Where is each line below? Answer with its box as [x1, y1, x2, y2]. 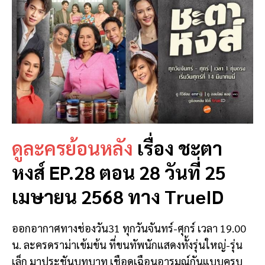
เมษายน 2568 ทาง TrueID [12, 184, 224, 209]
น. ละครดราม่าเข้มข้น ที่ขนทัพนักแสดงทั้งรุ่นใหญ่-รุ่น [12, 238, 243, 252]
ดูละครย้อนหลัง [12, 135, 133, 160]
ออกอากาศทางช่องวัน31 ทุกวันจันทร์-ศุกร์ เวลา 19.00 [12, 221, 246, 235]
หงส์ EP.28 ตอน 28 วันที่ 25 [12, 160, 226, 185]
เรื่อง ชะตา [133, 135, 222, 160]
